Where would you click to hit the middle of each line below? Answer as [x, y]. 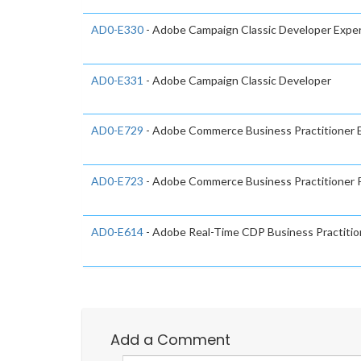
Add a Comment [170, 339]
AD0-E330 [117, 29]
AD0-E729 [117, 131]
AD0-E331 [117, 80]
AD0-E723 [117, 181]
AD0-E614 [117, 231]
